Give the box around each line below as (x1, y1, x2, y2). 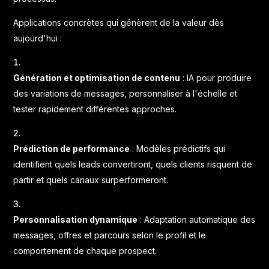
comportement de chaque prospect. (13, 246, 157, 256)
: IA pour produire (180, 73, 252, 83)
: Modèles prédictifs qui (130, 144, 226, 154)
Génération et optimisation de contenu (13, 73, 181, 83)
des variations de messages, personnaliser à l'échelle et (13, 88, 238, 99)
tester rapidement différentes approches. (13, 104, 177, 115)
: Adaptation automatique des (138, 214, 256, 225)
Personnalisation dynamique (13, 214, 138, 225)
